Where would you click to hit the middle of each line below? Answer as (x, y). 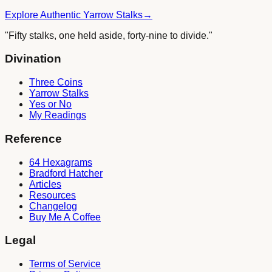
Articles (45, 184)
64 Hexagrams (61, 162)
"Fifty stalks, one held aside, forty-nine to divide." (109, 35)
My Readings (58, 115)
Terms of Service (65, 264)
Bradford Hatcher (66, 173)
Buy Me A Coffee (65, 217)
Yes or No (50, 104)
